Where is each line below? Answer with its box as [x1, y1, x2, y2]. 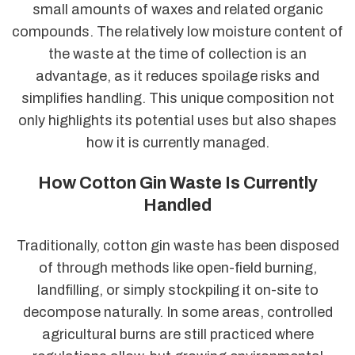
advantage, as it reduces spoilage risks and [36, 67, 319, 84]
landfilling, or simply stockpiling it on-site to [36, 282, 319, 299]
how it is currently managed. [86, 134, 269, 151]
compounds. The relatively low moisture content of [12, 23, 343, 40]
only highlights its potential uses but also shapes [18, 112, 337, 128]
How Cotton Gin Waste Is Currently [37, 174, 318, 193]
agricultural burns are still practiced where [41, 326, 314, 343]
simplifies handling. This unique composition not [21, 90, 334, 106]
